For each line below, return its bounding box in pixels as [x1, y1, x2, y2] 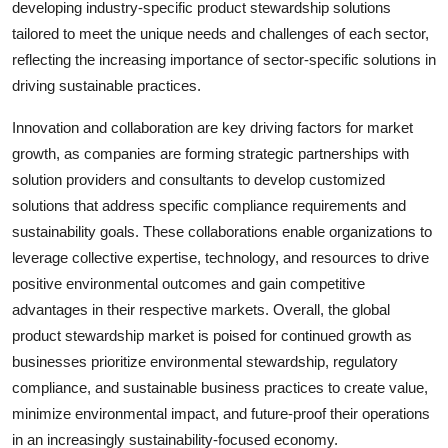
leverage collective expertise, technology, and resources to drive [12, 248, 429, 266]
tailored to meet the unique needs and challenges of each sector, [12, 24, 429, 42]
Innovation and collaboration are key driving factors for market [12, 118, 413, 136]
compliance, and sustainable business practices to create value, [12, 378, 428, 396]
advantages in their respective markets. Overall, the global [12, 300, 390, 318]
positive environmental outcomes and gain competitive [12, 274, 365, 292]
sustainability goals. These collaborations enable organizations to [12, 222, 432, 240]
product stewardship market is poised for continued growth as [12, 326, 412, 344]
